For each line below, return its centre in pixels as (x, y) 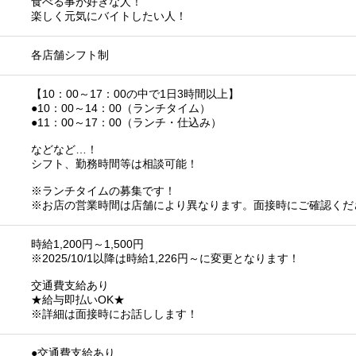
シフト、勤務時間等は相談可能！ (114, 164)
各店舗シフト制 (70, 55)
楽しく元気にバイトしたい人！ (109, 16)
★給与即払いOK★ (78, 300)
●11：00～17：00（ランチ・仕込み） (126, 123)
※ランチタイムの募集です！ (103, 191)
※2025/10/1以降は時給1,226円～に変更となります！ (165, 259)
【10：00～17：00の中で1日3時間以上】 (135, 94)
